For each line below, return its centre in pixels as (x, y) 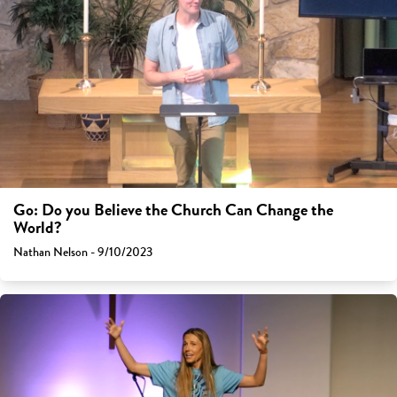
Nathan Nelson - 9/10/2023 (83, 253)
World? (38, 228)
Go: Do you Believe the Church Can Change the (173, 210)
